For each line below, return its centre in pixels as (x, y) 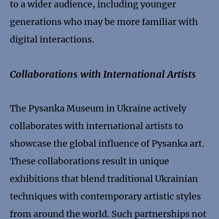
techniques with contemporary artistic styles (105, 197)
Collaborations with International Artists (103, 74)
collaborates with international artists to (97, 126)
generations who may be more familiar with (104, 22)
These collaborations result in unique (89, 161)
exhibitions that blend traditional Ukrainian (104, 179)
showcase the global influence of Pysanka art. (107, 144)
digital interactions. (52, 40)
